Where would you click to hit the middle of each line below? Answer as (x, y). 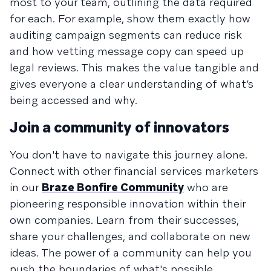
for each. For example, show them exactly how (130, 18)
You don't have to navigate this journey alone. (129, 154)
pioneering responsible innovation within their (128, 203)
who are (206, 187)
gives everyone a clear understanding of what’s (132, 83)
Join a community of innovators (119, 127)
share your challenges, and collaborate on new (130, 236)
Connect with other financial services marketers (134, 171)
